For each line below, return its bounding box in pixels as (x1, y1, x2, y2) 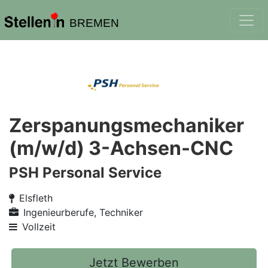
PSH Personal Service (9, 164, 162, 181)
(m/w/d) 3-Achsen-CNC (9, 136, 233, 160)
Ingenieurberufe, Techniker (23, 206, 143, 218)
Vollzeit (22, 221, 56, 233)
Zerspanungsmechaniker (9, 114, 244, 137)
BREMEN (69, 17, 119, 29)
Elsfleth (19, 192, 53, 204)
